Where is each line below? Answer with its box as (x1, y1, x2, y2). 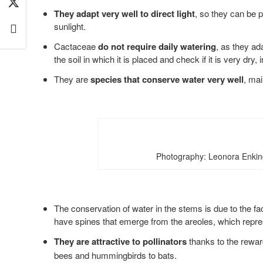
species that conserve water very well (90, 72, 244, 86)
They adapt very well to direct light (54, 6, 195, 20)
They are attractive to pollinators (54, 234, 187, 248)
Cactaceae (54, 39, 98, 52)
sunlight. (54, 19, 86, 32)
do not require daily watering (98, 39, 216, 53)
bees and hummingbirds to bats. (54, 248, 177, 261)
